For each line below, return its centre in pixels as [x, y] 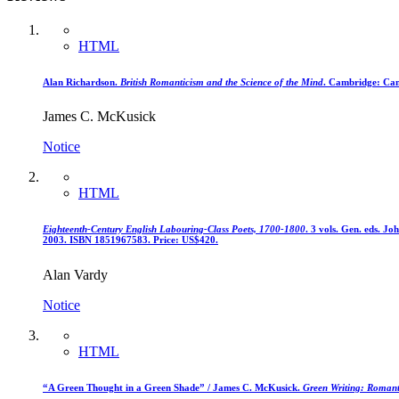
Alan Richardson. [81, 81]
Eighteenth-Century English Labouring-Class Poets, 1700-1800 [174, 229]
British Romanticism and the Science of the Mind [222, 81]
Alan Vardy [75, 275]
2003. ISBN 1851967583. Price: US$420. [130, 240]
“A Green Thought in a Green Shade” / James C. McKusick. [173, 388]
